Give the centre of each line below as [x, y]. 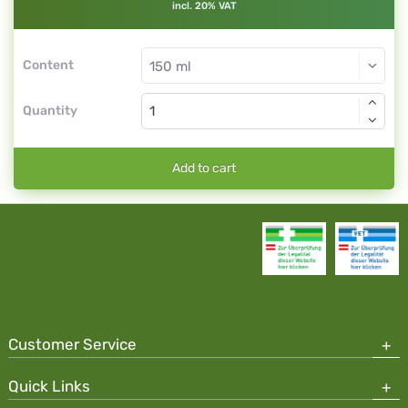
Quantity [50, 111]
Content [48, 65]
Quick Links [49, 386]
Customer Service [72, 344]
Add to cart [204, 168]
